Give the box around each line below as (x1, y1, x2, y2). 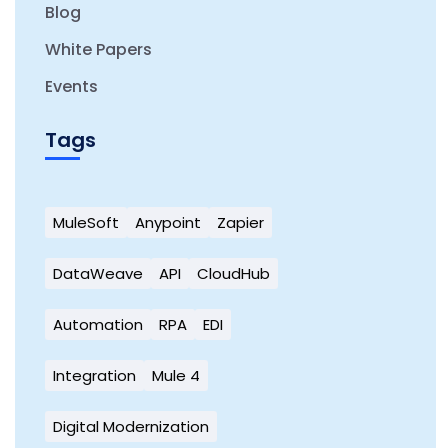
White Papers (45, 38, 152, 61)
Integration (53, 365, 136, 386)
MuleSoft (53, 212, 119, 233)
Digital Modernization (53, 416, 209, 437)
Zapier (217, 212, 264, 233)
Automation (53, 314, 143, 335)
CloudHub (197, 263, 270, 284)
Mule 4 (152, 365, 200, 386)
